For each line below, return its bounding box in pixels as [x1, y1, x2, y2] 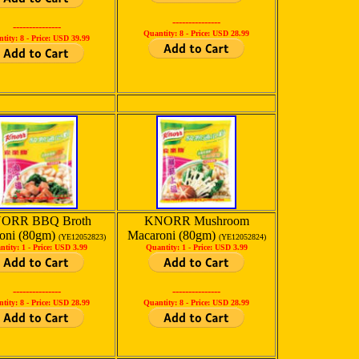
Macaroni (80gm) [127, 228, 219, 242]
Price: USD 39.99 [30, 34, 90, 42]
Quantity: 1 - [145, 243, 193, 252]
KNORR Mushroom [143, 214, 249, 228]
